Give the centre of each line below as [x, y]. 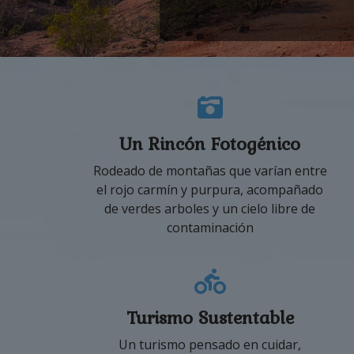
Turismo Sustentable [210, 317]
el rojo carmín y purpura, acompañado [210, 189]
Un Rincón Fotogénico [210, 143]
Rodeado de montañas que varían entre [210, 170]
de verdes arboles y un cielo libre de [210, 208]
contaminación [210, 227]
